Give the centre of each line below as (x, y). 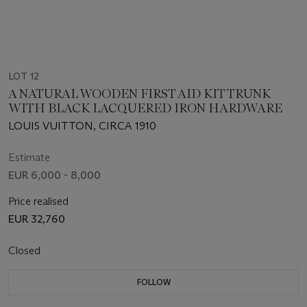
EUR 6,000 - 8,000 (54, 175)
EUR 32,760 (37, 219)
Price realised (38, 201)
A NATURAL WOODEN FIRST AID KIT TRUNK (139, 94)
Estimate (29, 158)
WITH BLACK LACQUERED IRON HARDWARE (145, 109)
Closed (26, 251)
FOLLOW (153, 282)
